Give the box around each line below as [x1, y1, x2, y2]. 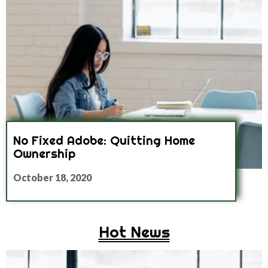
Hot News [98, 222, 170, 242]
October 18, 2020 [13, 172, 92, 184]
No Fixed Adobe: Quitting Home [13, 133, 195, 148]
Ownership [13, 146, 75, 162]
